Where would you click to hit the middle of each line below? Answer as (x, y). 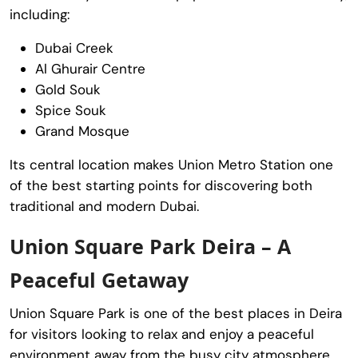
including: (40, 14)
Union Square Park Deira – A (150, 246)
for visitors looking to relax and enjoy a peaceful (162, 334)
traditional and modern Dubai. (104, 206)
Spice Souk (71, 110)
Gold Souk (68, 89)
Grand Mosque (82, 131)
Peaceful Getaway (99, 279)
